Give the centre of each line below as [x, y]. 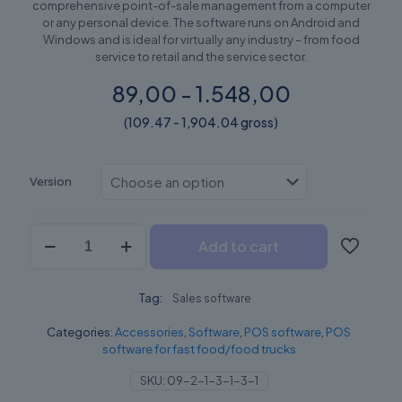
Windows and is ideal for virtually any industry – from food [201, 39]
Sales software [211, 298]
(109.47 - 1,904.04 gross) [201, 122]
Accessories [149, 332]
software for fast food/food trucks [199, 349]
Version [51, 181]
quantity [54, 247]
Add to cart [239, 246]
